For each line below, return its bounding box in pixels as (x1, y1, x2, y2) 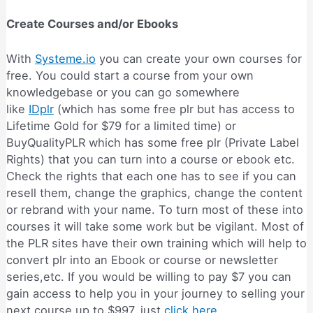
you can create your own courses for (95, 52, 302, 66)
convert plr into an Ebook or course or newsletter (6, 253, 278, 268)
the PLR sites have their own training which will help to (6, 236, 307, 251)
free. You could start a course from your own (6, 68, 254, 83)
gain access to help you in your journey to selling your (6, 286, 305, 301)
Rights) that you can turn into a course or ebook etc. (6, 152, 295, 167)
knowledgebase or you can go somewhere (6, 85, 240, 100)
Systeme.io (34, 52, 96, 66)
